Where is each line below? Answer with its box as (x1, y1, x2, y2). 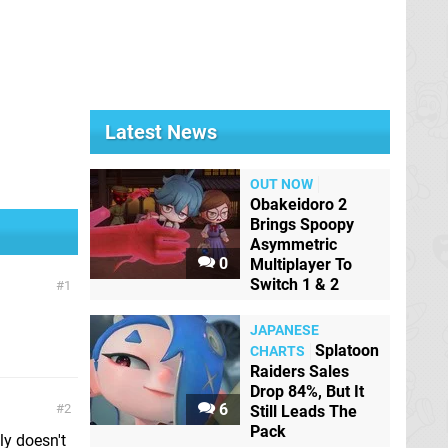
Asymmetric (250, 235, 337, 254)
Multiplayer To (250, 255, 352, 274)
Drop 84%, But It (250, 382, 364, 401)
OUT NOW (250, 176, 313, 193)
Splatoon (315, 341, 379, 360)
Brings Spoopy (250, 215, 354, 234)
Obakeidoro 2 (250, 195, 347, 214)
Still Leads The (250, 402, 357, 421)
